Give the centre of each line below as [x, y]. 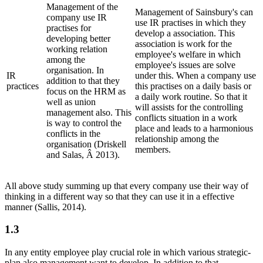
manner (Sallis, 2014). [45, 207]
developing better [78, 38]
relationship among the [177, 139]
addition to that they [83, 80]
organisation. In [75, 70]
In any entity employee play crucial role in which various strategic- [128, 252]
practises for [69, 28]
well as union [71, 102]
